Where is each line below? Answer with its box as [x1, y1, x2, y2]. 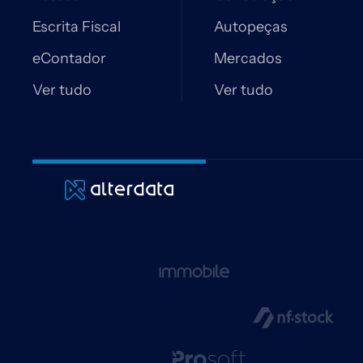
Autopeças [214, 18, 288, 36]
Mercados [214, 49, 282, 67]
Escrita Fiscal [32, 18, 121, 36]
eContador [32, 49, 106, 67]
